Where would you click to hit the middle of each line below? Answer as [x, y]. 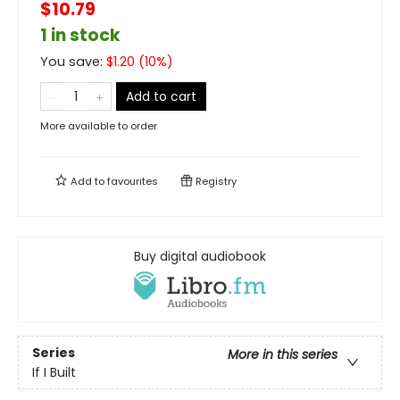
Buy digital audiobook [200, 256]
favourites [133, 181]
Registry [215, 181]
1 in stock [80, 35]
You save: [73, 62]
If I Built [54, 372]
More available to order [99, 126]
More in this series [283, 354]
